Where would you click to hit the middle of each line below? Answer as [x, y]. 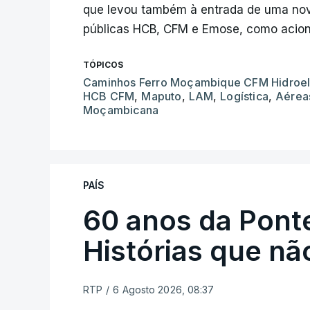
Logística [245, 96]
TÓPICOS [103, 64]
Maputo [162, 96]
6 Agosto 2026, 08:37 [164, 289]
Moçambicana [121, 110]
